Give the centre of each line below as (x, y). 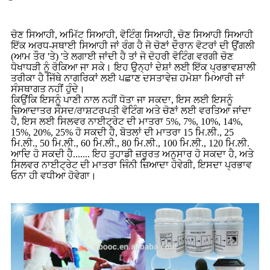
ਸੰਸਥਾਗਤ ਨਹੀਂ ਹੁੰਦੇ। (48, 89)
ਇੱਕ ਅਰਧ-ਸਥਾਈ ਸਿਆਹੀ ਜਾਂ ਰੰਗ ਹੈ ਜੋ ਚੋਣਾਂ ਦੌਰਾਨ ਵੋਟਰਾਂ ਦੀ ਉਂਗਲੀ (133, 45)
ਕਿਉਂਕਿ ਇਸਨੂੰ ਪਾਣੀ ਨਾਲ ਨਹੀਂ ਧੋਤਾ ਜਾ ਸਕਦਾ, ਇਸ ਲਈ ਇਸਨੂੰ (122, 99)
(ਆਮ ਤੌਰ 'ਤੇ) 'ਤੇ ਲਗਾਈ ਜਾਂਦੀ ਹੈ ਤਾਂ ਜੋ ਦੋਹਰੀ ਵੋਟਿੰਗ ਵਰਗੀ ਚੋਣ (122, 56)
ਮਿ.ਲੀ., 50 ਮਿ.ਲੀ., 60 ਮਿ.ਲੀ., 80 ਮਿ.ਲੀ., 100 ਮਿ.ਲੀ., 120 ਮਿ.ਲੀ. (130, 143)
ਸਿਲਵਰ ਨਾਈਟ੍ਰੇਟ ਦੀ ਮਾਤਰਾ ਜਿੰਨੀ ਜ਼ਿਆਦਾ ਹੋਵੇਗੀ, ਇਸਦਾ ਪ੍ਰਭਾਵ (131, 165)
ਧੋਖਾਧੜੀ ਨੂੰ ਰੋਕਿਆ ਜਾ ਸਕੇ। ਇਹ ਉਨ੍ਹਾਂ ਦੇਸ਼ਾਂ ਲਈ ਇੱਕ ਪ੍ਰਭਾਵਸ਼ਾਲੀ (133, 67)
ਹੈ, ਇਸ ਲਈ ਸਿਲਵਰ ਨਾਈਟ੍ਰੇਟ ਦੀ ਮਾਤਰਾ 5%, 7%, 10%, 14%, (127, 121)
